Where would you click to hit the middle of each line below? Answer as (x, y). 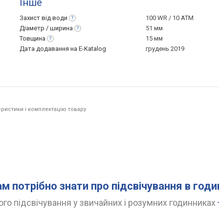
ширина (61, 28)
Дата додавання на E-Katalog (63, 49)
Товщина (33, 38)
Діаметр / (35, 28)
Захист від (36, 18)
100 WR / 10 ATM (170, 18)
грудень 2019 (165, 49)
